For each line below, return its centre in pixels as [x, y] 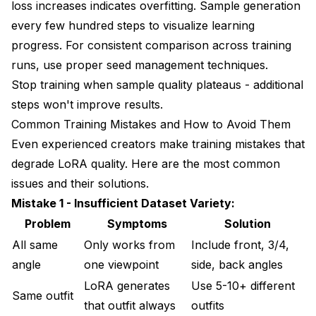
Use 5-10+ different [243, 285]
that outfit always [130, 305]
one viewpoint [121, 264]
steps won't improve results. [87, 104]
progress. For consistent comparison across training [151, 45]
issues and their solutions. [80, 183]
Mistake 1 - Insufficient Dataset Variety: [123, 203]
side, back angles [237, 264]
